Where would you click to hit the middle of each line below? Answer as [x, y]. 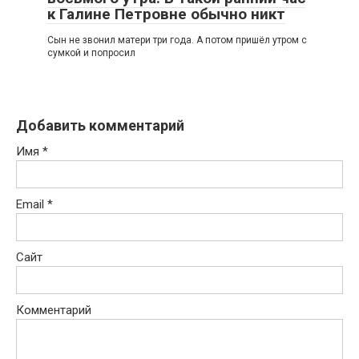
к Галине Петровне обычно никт [166, 14]
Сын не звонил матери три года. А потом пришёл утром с [177, 40]
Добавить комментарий [100, 126]
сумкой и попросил [91, 53]
